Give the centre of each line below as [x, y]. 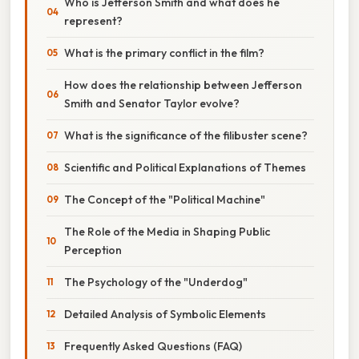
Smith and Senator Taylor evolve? [152, 103]
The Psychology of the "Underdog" [156, 282]
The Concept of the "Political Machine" [165, 199]
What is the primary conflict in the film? [164, 52]
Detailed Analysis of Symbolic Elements [165, 314]
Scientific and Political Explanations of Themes [185, 167]
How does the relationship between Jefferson [183, 85]
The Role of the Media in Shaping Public [167, 231]
